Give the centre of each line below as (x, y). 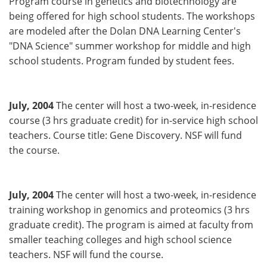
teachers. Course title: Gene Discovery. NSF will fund (125, 135)
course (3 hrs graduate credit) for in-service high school (133, 120)
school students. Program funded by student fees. (122, 60)
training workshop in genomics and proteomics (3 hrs (129, 209)
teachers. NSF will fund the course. (86, 254)
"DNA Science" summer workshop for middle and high (130, 46)
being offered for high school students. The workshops (132, 16)
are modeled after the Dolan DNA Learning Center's (125, 31)
